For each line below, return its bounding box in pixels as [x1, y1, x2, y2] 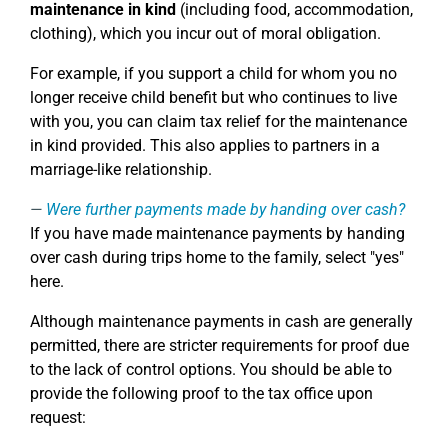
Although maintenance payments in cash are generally [30, 312, 413, 331]
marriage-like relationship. [30, 160, 212, 179]
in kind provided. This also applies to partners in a [30, 136, 380, 155]
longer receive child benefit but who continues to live [30, 88, 397, 107]
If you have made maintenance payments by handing [30, 224, 405, 243]
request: [30, 408, 86, 427]
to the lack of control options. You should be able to [30, 360, 392, 379]
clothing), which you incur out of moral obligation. [30, 24, 381, 43]
